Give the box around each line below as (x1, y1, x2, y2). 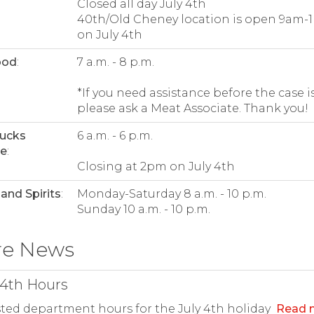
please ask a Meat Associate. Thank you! (76, 101, 308, 115)
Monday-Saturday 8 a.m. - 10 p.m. (76, 186, 266, 200)
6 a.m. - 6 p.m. (76, 128, 153, 142)
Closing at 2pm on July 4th (76, 159, 235, 173)
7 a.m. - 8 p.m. (76, 55, 154, 69)
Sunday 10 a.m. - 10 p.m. (76, 202, 210, 216)
